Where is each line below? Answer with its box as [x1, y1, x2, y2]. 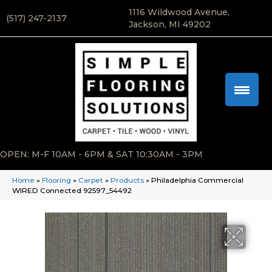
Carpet [78, 175, 103, 185]
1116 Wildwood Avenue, [128, 7, 229, 18]
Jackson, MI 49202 [128, 19, 211, 30]
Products [110, 175, 144, 185]
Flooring [42, 175, 71, 185]
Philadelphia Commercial [151, 175, 243, 185]
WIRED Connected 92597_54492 [12, 186, 132, 195]
